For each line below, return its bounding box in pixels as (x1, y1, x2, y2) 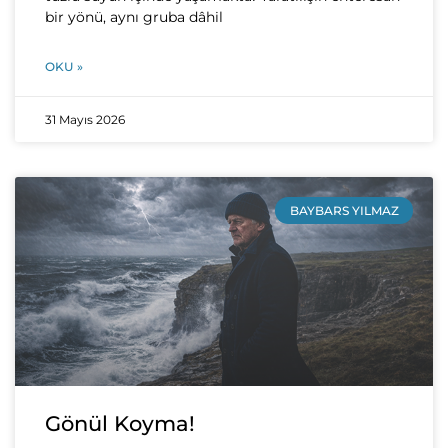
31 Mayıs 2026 (45, 112, 125, 128)
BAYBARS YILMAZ (289, 202, 399, 218)
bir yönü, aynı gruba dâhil (45, 8, 223, 27)
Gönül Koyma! (45, 411, 195, 437)
